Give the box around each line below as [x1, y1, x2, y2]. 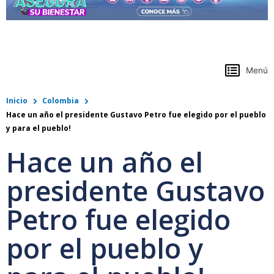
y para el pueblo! [6, 123, 71, 134]
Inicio [6, 95, 28, 106]
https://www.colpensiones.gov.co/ [6, 36, 184, 51]
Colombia [42, 95, 79, 106]
